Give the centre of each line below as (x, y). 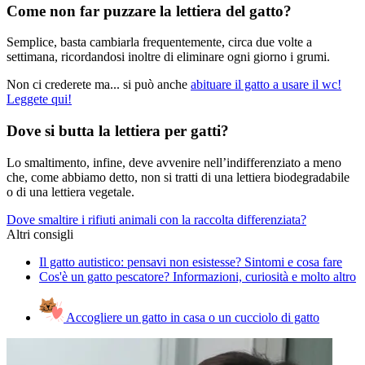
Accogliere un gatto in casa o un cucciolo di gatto (191, 317)
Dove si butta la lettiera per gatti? (118, 130)
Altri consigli (40, 234)
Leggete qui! (39, 99)
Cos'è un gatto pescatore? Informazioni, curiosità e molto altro (198, 276)
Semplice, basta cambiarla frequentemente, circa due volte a (159, 42)
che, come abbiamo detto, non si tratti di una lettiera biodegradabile (178, 177)
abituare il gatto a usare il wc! (266, 85)
